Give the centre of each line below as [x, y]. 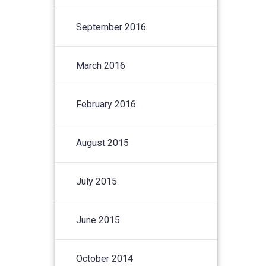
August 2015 [103, 142]
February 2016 [106, 104]
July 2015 [97, 181]
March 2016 [101, 65]
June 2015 [98, 220]
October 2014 [105, 258]
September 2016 [111, 27]
